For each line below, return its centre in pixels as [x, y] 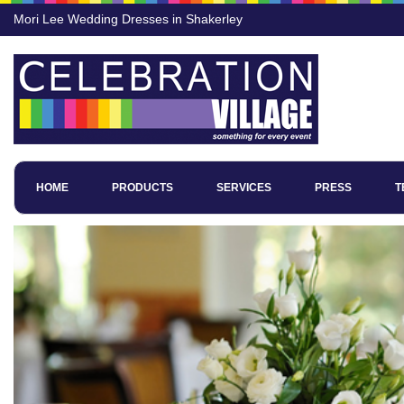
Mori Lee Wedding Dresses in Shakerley [128, 19]
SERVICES [244, 188]
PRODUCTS [142, 188]
